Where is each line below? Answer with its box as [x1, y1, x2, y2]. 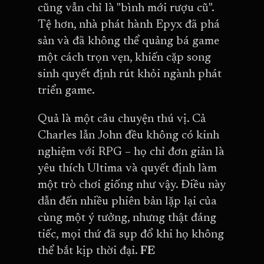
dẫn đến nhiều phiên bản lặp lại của [38, 195, 217, 207]
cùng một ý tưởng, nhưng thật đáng [38, 212, 216, 224]
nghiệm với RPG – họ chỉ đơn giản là [38, 146, 225, 158]
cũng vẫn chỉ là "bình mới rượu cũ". [38, 2, 214, 14]
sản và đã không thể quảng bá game [38, 35, 219, 47]
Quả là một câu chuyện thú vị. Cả [38, 113, 206, 125]
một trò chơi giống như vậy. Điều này [38, 179, 226, 191]
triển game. [38, 84, 95, 97]
